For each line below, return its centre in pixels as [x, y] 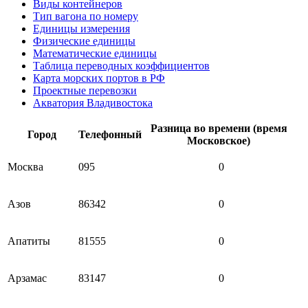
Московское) [219, 140]
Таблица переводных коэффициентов [121, 65]
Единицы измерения [81, 28]
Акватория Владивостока [93, 102]
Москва [25, 166]
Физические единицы [84, 41]
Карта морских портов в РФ [99, 78]
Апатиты [29, 241]
